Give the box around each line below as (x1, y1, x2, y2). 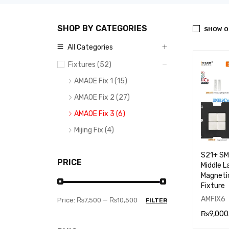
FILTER (146, 197, 167, 204)
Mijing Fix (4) (74, 126, 114, 134)
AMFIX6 (201, 194, 225, 203)
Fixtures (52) (68, 60, 111, 69)
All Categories (67, 43, 113, 52)
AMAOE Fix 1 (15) (74, 77, 127, 85)
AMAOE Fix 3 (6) (74, 109, 125, 118)
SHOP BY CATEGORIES (57, 24, 147, 33)
